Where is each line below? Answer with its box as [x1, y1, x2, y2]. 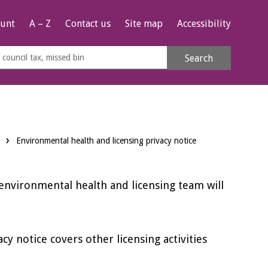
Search [185, 52, 213, 64]
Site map [125, 18, 163, 30]
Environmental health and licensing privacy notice [16, 135, 196, 145]
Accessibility [177, 18, 231, 30]
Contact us [65, 18, 111, 30]
